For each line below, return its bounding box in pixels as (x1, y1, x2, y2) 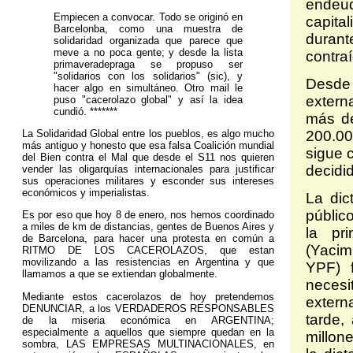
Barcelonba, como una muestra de (54, 22, 243, 35)
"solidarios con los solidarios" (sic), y (54, 69, 243, 82)
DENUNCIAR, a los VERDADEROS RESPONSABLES (22, 302, 274, 314)
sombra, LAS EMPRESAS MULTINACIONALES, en (22, 337, 274, 350)
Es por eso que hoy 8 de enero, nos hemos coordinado (22, 209, 274, 221)
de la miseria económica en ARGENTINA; (22, 314, 274, 326)
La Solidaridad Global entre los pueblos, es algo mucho (22, 128, 274, 140)
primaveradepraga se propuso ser (54, 58, 243, 70)
